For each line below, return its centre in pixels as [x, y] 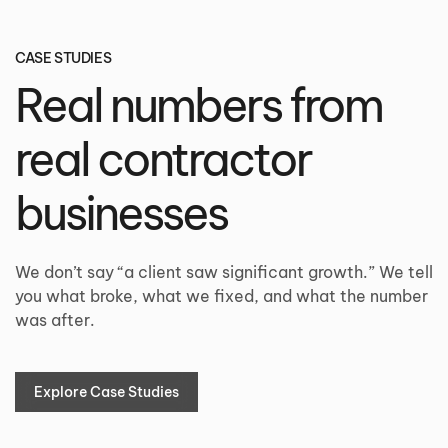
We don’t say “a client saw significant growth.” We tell [224, 272]
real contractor [163, 159]
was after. [55, 320]
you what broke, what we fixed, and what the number [221, 296]
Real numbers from [198, 105]
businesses [121, 213]
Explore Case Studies [106, 392]
